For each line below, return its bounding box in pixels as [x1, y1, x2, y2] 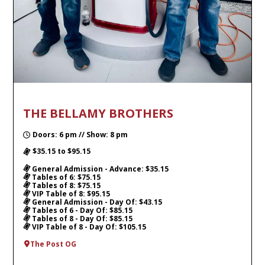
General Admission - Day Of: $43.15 [30, 196, 162, 207]
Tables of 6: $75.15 [30, 172, 101, 182]
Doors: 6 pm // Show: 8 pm [33, 129, 128, 140]
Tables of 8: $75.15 [30, 180, 101, 190]
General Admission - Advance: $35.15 [30, 163, 169, 174]
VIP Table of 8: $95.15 [30, 188, 110, 199]
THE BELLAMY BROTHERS [23, 105, 173, 121]
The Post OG [30, 238, 76, 249]
